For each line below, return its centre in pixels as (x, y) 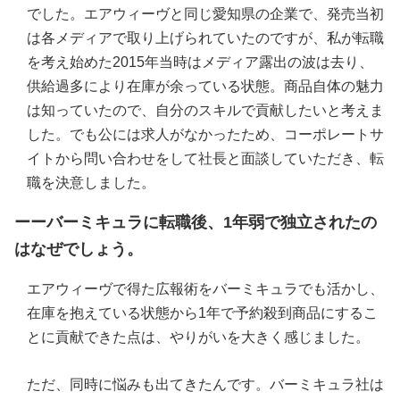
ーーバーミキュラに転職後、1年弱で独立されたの (196, 223)
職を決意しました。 (91, 183)
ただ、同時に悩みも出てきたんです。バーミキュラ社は (205, 385)
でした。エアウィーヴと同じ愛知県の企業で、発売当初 (205, 14)
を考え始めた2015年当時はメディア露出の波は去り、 (200, 62)
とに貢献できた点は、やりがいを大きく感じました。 (198, 337)
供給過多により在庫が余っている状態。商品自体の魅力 (205, 87)
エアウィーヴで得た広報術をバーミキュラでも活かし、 (205, 289)
